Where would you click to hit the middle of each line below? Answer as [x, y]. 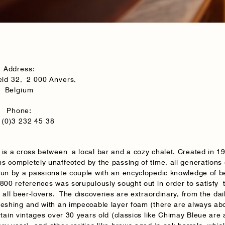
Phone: [19, 110]
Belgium [19, 90]
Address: [19, 69]
